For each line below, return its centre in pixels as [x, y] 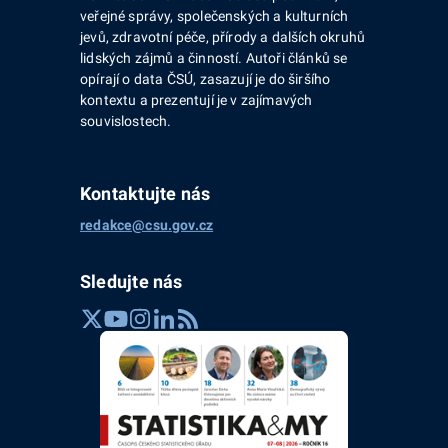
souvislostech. [126, 120]
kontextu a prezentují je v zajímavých [196, 99]
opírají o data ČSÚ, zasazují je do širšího [205, 78]
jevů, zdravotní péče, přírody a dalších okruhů [223, 36]
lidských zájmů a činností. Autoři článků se [214, 57]
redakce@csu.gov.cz [147, 224]
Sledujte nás [131, 281]
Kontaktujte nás [145, 193]
